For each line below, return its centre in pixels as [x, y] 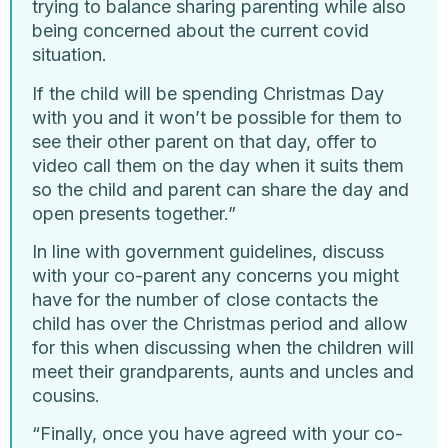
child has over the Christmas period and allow [220, 324]
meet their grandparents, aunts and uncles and [223, 372]
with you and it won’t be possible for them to [217, 117]
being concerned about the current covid [200, 31]
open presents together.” [134, 213]
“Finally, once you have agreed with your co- [217, 434]
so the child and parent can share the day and [220, 189]
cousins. [71, 396]
